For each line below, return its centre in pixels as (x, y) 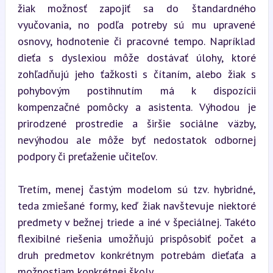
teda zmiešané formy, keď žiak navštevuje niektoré (136, 206)
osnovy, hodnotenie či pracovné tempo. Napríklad (136, 41)
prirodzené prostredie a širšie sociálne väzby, (136, 123)
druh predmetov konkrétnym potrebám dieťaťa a (136, 255)
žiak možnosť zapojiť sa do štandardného (136, 8)
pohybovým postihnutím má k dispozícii (136, 90)
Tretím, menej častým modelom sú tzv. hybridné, (136, 189)
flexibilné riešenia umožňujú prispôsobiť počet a (136, 239)
